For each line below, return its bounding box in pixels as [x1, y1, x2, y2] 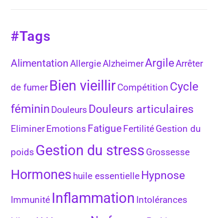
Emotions [46, 123, 87, 134]
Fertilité [123, 123, 155, 134]
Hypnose [141, 168, 185, 182]
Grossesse [146, 146, 190, 158]
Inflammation [52, 189, 135, 206]
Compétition [117, 82, 169, 93]
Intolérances [136, 194, 188, 205]
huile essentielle [73, 170, 140, 182]
